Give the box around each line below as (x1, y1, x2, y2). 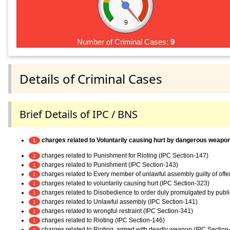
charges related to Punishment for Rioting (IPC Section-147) (40, 151, 208, 159)
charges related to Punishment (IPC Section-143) (40, 161, 178, 168)
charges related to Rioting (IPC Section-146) (40, 216, 165, 224)
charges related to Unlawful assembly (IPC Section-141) (40, 198, 198, 205)
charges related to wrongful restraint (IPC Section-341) (40, 207, 193, 215)
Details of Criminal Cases (20, 70, 162, 87)
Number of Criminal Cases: (77, 37, 171, 47)
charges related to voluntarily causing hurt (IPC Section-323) (40, 179, 209, 187)
